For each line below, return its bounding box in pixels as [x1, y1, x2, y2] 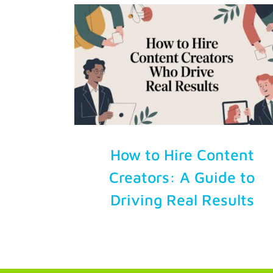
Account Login [15, 55, 82, 68]
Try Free [15, 15, 52, 27]
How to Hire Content [110, 145, 254, 163]
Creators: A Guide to [109, 168, 255, 186]
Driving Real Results [110, 190, 254, 208]
